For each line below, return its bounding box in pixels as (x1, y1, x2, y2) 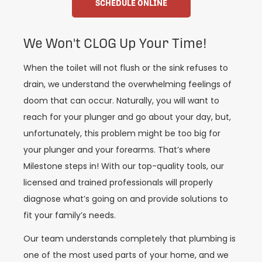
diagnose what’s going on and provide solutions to (23, 192, 228, 205)
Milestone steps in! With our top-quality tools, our (23, 160, 224, 172)
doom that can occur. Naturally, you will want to (23, 94, 219, 106)
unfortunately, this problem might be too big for (23, 127, 220, 139)
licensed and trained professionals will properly (23, 176, 213, 188)
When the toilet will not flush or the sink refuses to (23, 61, 228, 74)
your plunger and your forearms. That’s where (23, 143, 211, 156)
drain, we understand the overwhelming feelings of (23, 78, 232, 90)
